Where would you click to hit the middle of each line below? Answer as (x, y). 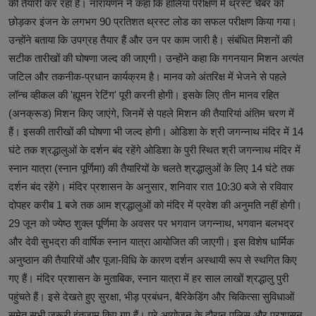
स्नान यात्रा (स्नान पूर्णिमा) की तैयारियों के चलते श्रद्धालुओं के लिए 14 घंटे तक (151, 168)
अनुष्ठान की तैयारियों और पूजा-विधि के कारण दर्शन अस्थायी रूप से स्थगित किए (153, 260)
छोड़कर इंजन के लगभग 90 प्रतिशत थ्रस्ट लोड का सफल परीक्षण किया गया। (153, 21)
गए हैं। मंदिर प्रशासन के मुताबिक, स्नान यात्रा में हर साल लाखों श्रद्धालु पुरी (148, 278)
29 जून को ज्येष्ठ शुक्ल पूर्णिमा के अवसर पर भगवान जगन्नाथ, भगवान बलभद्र (151, 223)
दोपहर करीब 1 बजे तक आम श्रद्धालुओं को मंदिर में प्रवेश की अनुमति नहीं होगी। (155, 205)
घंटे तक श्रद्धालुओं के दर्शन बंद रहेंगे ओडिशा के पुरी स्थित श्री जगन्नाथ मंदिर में (154, 150)
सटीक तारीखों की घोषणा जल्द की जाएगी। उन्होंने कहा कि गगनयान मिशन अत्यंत (156, 58)
